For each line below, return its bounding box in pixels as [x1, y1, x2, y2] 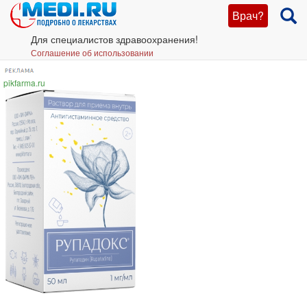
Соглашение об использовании [31, 47, 153, 58]
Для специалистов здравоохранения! [31, 32, 198, 46]
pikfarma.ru [3, 77, 45, 88]
